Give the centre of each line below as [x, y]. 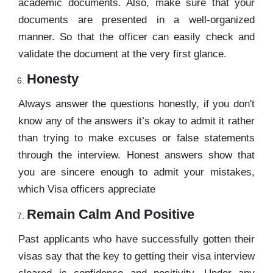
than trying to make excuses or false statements [136, 138]
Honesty [53, 79]
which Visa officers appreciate [87, 189]
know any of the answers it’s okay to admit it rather [136, 121]
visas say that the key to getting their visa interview [136, 256]
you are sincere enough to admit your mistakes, [136, 172]
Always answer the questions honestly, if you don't [136, 104]
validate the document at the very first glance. [122, 54]
